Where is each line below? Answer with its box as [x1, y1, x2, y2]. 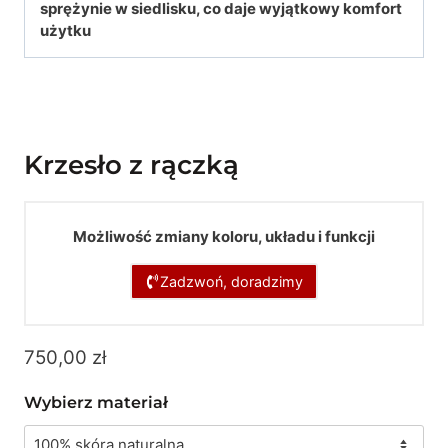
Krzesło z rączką [24, 149, 239, 182]
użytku [40, 21, 94, 41]
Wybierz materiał [24, 393, 168, 413]
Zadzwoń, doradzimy [159, 272, 303, 290]
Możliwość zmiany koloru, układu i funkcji [73, 227, 375, 247]
